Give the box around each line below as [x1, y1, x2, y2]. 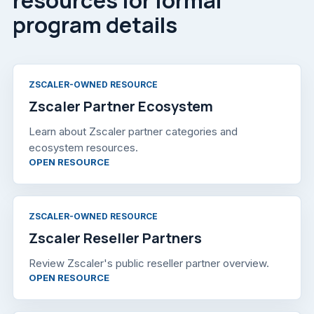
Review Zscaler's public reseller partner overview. [29, 256, 269, 270]
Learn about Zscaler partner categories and [29, 124, 238, 138]
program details [13, 9, 177, 39]
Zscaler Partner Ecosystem [29, 96, 213, 116]
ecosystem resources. [29, 140, 138, 154]
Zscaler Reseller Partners [29, 228, 202, 247]
